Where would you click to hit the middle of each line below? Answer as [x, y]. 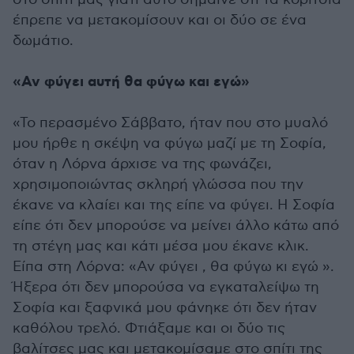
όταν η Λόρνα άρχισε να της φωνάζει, [142, 164]
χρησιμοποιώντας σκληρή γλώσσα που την [158, 185]
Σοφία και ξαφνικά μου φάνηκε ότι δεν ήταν [165, 308]
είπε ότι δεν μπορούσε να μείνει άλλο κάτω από [176, 226]
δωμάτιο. [43, 41]
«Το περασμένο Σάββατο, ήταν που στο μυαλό [170, 123]
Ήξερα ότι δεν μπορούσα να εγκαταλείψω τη [166, 288]
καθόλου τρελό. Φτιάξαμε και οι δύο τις [149, 329]
